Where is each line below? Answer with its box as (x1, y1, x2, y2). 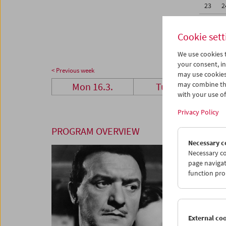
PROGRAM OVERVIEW (51, 125, 140, 138)
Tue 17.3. (155, 80, 194, 93)
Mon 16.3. (72, 80, 114, 93)
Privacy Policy (178, 107, 219, 117)
